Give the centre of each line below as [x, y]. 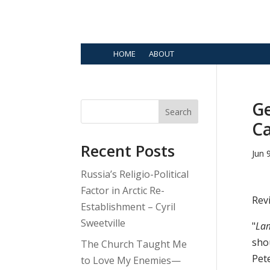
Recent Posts [128, 151]
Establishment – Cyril [128, 207]
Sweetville [103, 223]
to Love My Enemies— [131, 261]
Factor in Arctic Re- [123, 191]
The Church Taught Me [134, 244]
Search [179, 112]
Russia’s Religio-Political [135, 174]
